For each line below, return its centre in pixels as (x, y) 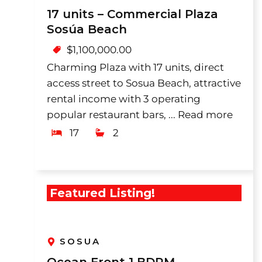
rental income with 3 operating (123, 99)
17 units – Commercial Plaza (132, 14)
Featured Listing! (102, 193)
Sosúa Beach (87, 29)
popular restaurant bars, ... (112, 115)
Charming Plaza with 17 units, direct (135, 67)
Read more (205, 115)
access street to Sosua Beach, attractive (144, 83)
